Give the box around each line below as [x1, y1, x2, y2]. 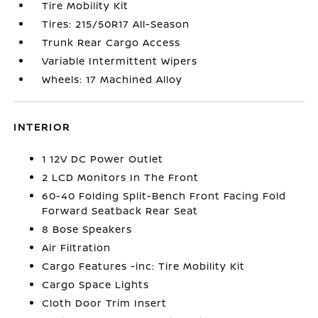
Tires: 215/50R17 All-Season [42, 17, 190, 31]
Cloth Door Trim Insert [42, 296, 168, 309]
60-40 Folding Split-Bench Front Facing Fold [42, 189, 287, 202]
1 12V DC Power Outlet [42, 152, 164, 165]
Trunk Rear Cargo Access [42, 35, 181, 49]
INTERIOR [13, 120, 71, 133]
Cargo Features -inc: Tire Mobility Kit [42, 259, 246, 273]
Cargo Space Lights [42, 278, 150, 291]
